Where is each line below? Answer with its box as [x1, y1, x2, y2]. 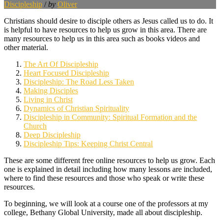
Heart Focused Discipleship [24, 68, 109, 77]
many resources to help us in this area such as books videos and [4, 34, 200, 43]
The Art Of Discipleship [24, 59, 98, 68]
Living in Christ [24, 95, 73, 104]
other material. [4, 43, 48, 52]
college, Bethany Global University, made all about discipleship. [4, 208, 202, 217]
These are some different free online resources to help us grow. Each [4, 156, 215, 165]
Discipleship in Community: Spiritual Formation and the [24, 112, 197, 121]
